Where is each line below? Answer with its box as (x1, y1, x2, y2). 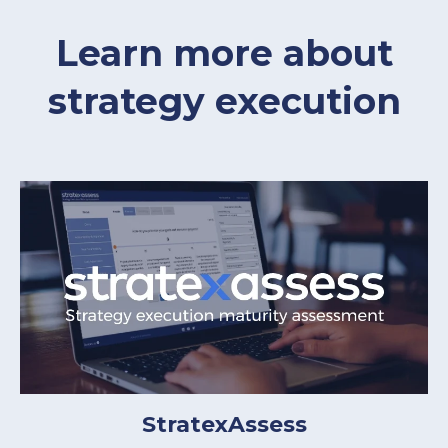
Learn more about (55, 31, 393, 76)
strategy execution (47, 79, 401, 124)
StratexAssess (141, 410, 307, 438)
